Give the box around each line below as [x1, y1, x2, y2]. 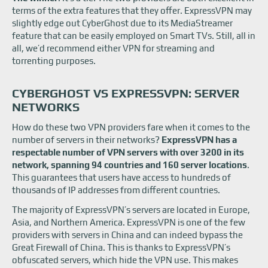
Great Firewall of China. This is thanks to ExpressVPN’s [12, 242, 230, 252]
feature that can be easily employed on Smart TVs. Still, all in [12, 31, 255, 41]
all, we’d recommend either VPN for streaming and [12, 43, 215, 53]
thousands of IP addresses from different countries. [12, 185, 220, 195]
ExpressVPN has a [162, 135, 237, 145]
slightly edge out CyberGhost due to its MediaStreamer [12, 18, 233, 28]
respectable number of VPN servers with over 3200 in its [12, 147, 244, 157]
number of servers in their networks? [12, 135, 162, 145]
